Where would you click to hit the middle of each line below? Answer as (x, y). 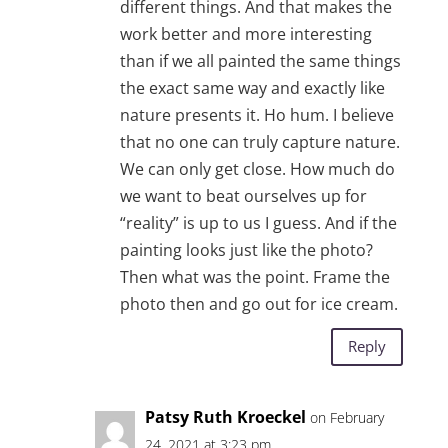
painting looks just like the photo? (246, 249)
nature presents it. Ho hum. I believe (256, 114)
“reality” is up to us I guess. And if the (258, 222)
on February (346, 417)
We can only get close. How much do (257, 168)
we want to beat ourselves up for (243, 195)
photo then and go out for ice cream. (258, 303)
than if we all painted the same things (260, 60)
